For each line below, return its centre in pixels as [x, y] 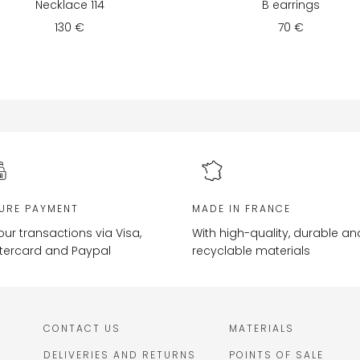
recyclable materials [251, 251]
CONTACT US [82, 329]
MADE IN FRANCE [241, 208]
